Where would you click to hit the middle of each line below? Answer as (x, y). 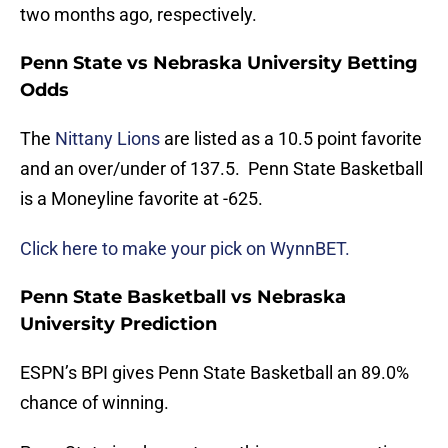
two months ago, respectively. (138, 15)
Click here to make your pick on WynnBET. (185, 249)
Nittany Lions (107, 139)
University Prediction (118, 324)
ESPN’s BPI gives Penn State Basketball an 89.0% (214, 373)
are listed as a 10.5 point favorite (291, 139)
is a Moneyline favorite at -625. (141, 199)
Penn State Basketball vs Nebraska (183, 297)
